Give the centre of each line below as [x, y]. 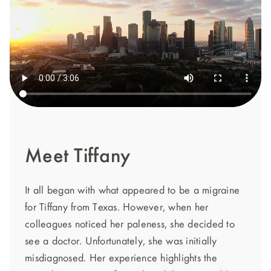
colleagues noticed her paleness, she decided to [130, 224]
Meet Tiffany [77, 157]
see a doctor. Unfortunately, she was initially [121, 241]
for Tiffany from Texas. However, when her [117, 207]
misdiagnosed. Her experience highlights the [121, 258]
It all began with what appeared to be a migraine [132, 191]
